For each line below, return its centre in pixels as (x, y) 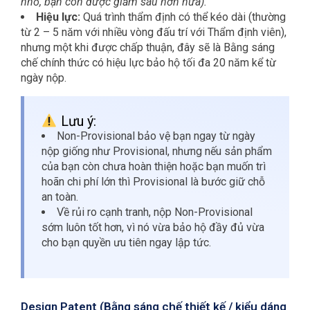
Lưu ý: (76, 121)
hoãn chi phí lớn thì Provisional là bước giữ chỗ (153, 182)
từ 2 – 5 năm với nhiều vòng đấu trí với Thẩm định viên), (154, 33)
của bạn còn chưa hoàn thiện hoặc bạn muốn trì (154, 167)
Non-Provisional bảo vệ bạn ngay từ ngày (156, 136)
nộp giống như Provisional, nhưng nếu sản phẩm (157, 152)
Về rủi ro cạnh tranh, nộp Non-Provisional (155, 212)
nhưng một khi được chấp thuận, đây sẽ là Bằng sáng (148, 48)
